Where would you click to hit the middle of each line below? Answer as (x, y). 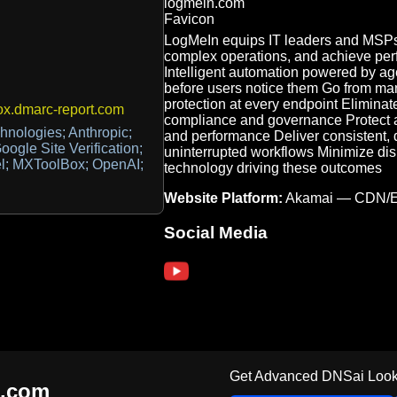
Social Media (215, 232)
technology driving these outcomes (272, 167)
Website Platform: (223, 198)
